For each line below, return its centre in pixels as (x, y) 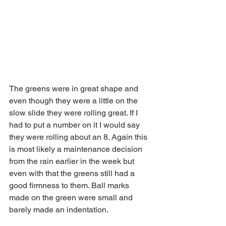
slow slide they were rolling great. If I (74, 113)
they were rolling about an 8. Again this (79, 137)
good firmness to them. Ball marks (70, 185)
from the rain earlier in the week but (73, 161)
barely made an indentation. (60, 210)
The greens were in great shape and (75, 89)
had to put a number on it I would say (75, 125)
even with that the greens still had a (73, 173)
